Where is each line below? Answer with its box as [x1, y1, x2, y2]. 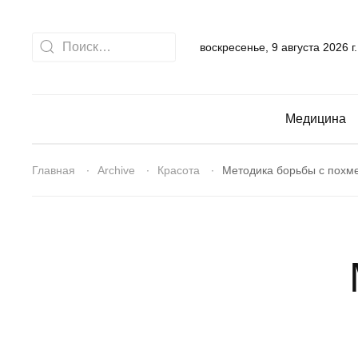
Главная [32, 163, 75, 177]
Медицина [285, 111, 346, 125]
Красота [157, 163, 200, 177]
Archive [97, 163, 135, 177]
